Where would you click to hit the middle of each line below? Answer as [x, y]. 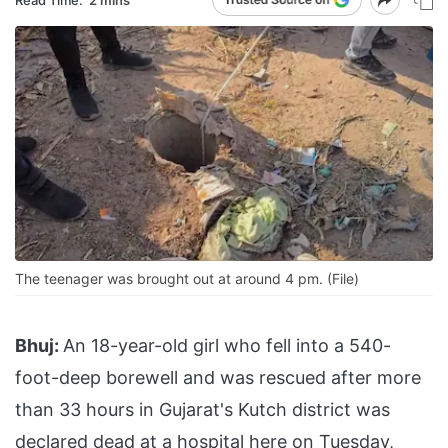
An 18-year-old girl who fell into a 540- [227, 346]
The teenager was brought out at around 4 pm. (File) [187, 279]
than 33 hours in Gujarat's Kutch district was [202, 410]
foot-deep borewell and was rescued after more [218, 378]
